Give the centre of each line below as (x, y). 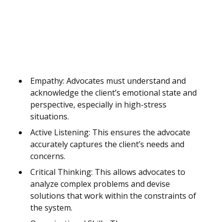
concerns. (48, 156)
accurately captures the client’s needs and (107, 144)
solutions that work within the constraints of (113, 196)
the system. (51, 208)
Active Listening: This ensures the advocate (110, 133)
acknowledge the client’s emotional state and (113, 93)
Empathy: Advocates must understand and (108, 81)
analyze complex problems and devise (100, 184)
